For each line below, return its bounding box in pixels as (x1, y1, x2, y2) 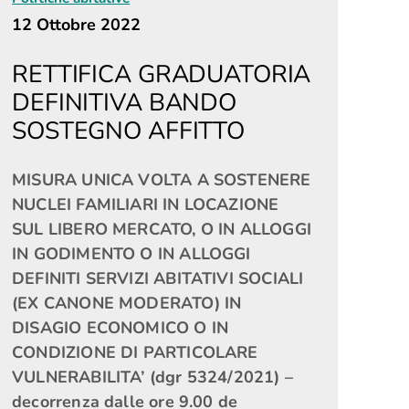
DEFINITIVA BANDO (12, 86, 236, 119)
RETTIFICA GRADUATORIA (12, 58, 311, 90)
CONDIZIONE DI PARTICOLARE (12, 341, 258, 363)
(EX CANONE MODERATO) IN (12, 292, 242, 314)
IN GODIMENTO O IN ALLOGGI (12, 243, 251, 265)
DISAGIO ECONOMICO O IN (12, 317, 229, 339)
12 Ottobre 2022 (12, 14, 142, 36)
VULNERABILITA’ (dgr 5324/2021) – (12, 366, 293, 388)
